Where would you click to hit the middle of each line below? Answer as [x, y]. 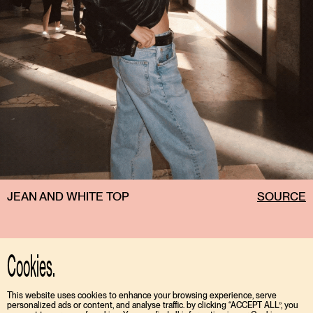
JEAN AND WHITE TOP [68, 197]
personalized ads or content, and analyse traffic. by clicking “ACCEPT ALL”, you [153, 305]
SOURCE [282, 197]
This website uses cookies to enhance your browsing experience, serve [142, 296]
